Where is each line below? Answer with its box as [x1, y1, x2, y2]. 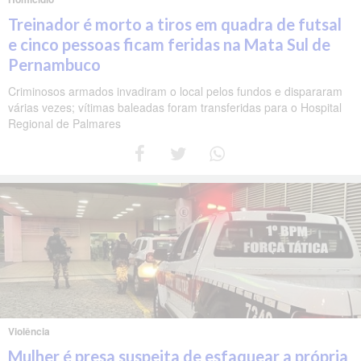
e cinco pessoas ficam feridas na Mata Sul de [8, 35, 330, 55]
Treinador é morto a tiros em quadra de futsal [8, 15, 342, 35]
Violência [8, 324, 50, 339]
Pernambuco [8, 55, 101, 75]
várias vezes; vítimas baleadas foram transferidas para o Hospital [8, 99, 342, 116]
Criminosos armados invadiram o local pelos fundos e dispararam [8, 83, 342, 100]
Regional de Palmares [8, 115, 121, 132]
